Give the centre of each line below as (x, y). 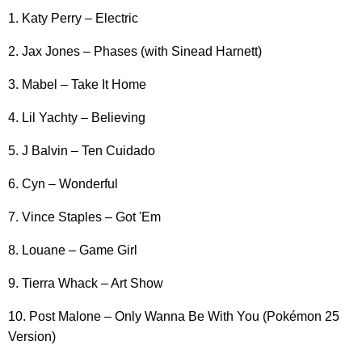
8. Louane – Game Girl (73, 250)
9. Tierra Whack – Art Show (86, 284)
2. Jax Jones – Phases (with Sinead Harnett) (135, 52)
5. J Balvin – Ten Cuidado (82, 151)
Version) (32, 337)
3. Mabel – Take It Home (77, 85)
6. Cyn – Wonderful (63, 184)
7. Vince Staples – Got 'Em (84, 217)
